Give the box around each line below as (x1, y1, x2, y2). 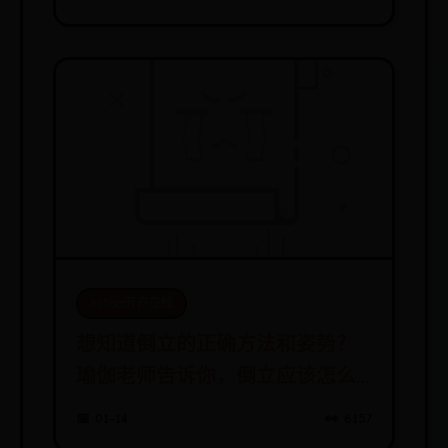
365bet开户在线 (90, 296, 173, 310)
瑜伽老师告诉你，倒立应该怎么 (76, 365, 356, 388)
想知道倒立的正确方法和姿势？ (76, 333, 356, 356)
